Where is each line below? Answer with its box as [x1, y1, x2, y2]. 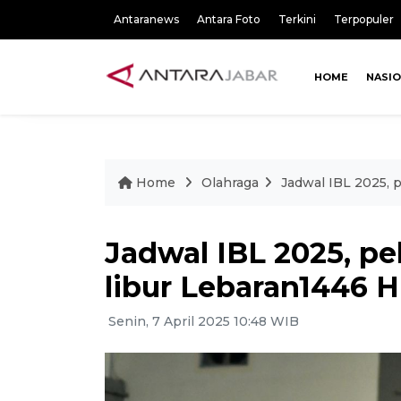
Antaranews [114, 13, 179, 26]
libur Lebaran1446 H [105, 269, 399, 304]
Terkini [278, 13, 316, 26]
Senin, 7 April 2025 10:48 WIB [105, 313, 299, 329]
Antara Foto [197, 13, 260, 26]
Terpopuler [334, 13, 394, 26]
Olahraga [201, 175, 259, 191]
